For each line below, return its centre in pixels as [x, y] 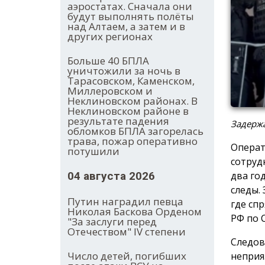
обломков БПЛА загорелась [135, 131]
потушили [93, 151]
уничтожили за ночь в [124, 71]
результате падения [118, 121]
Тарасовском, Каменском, [131, 81]
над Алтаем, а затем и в [126, 27]
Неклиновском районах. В [132, 101]
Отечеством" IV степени [127, 232]
